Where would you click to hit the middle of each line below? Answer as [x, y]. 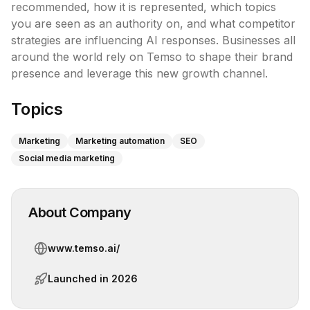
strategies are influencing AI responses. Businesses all [153, 40]
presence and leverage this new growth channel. [139, 73]
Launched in [80, 279]
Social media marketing [67, 158]
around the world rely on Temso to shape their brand [152, 57]
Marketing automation [120, 141]
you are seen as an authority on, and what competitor [153, 24]
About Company [80, 212]
